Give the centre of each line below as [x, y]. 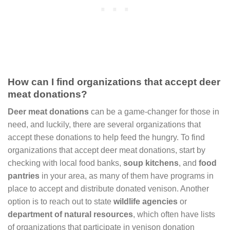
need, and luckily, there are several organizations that [104, 125]
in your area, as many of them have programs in [127, 176]
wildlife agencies [146, 202]
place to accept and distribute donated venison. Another [108, 189]
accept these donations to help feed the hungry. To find [106, 138]
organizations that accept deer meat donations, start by [107, 150]
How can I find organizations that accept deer [114, 82]
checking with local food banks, [65, 163]
